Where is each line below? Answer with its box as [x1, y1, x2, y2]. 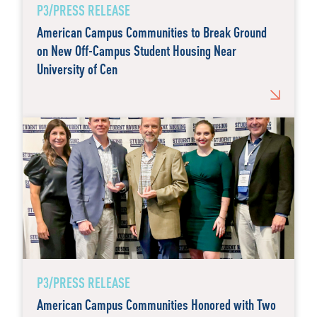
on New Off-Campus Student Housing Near [37, 41, 236, 59]
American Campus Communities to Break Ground [37, 23, 267, 41]
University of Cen [37, 59, 117, 78]
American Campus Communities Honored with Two [37, 295, 276, 313]
